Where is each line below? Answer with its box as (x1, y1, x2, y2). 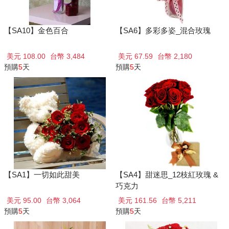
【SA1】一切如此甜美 (4, 170, 80, 179)
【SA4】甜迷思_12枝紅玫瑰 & (115, 170, 218, 179)
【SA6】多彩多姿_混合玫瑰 (115, 26, 211, 35)
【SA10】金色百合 (4, 26, 68, 35)
